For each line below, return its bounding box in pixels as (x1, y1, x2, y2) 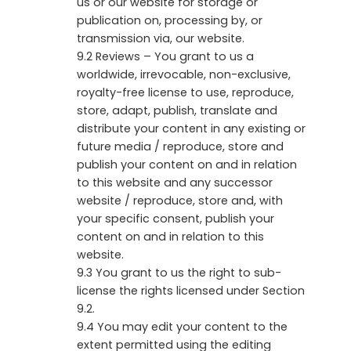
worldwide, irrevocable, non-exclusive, (77, 66, 291, 82)
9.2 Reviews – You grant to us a (77, 48, 254, 64)
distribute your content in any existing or (77, 120, 306, 136)
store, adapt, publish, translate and (77, 102, 277, 118)
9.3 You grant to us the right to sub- (77, 264, 281, 280)
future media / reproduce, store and (77, 138, 284, 154)
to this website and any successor (77, 174, 273, 190)
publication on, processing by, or (77, 12, 262, 28)
